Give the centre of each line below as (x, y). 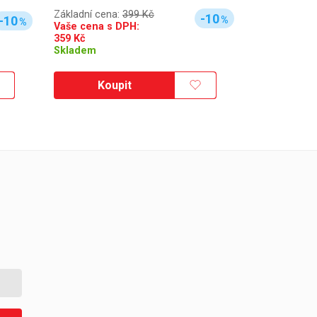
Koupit (115, 85)
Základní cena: (88, 15)
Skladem (75, 51)
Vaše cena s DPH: (97, 27)
